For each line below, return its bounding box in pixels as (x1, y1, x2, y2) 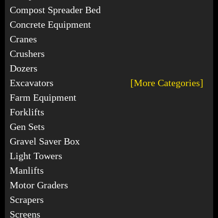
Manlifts (10, 164, 44, 176)
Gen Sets (10, 121, 45, 132)
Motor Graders (10, 179, 68, 190)
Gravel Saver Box (10, 135, 80, 146)
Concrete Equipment (10, 18, 91, 30)
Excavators (10, 77, 54, 88)
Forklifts (10, 106, 44, 117)
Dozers (10, 62, 37, 73)
